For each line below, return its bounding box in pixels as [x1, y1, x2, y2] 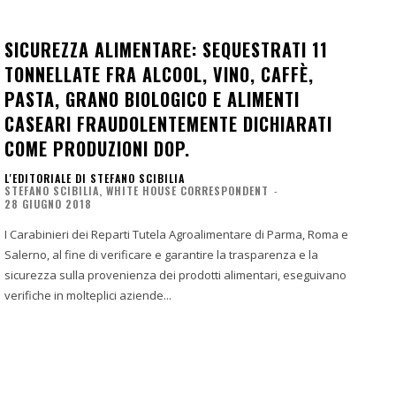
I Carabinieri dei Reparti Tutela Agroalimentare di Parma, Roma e [4, 225, 348, 242]
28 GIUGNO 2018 [4, 195, 92, 211]
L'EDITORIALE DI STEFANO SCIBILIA [4, 170, 185, 186]
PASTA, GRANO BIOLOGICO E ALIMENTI [4, 85, 300, 112]
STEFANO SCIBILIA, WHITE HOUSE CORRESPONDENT [4, 182, 269, 198]
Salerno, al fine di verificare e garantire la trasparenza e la [4, 246, 318, 263]
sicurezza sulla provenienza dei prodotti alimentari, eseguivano [4, 266, 346, 283]
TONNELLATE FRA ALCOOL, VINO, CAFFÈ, [4, 60, 314, 88]
